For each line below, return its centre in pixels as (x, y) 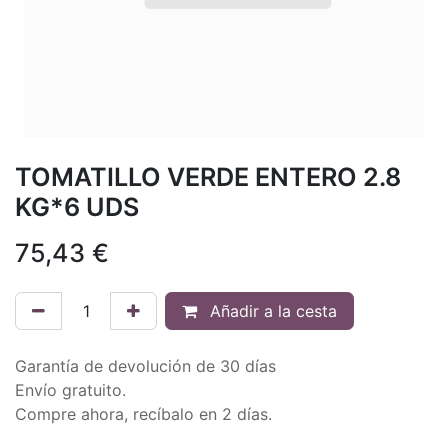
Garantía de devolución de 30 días (145, 365)
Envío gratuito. (70, 389)
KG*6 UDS (77, 206)
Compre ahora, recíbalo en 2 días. (143, 413)
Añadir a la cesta (271, 310)
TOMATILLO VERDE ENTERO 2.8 (208, 176)
